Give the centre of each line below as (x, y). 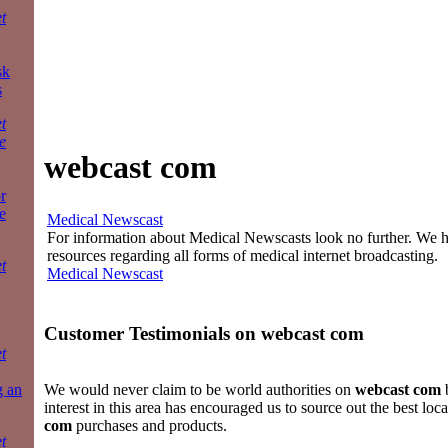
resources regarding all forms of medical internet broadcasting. (242, 255)
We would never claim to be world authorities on (199, 390)
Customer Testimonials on (152, 333)
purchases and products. (149, 426)
